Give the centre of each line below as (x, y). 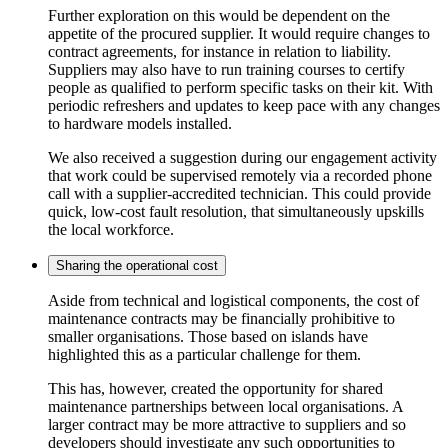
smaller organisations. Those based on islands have (208, 336)
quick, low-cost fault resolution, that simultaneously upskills (236, 211)
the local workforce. (111, 229)
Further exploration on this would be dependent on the (219, 15)
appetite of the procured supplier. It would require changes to (239, 33)
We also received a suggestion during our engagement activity (242, 157)
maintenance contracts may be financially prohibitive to (221, 318)
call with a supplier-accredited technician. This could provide (239, 193)
